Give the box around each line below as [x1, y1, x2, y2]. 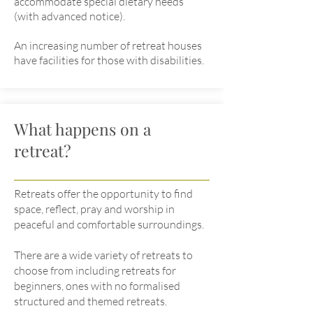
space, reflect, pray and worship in [14, 202, 175, 216]
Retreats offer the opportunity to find [14, 187, 193, 201]
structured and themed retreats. [14, 294, 167, 308]
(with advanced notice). [14, 9, 125, 23]
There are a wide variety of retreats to [14, 248, 193, 262]
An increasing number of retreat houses [14, 38, 202, 52]
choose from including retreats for [14, 263, 176, 277]
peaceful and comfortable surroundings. [14, 217, 204, 231]
